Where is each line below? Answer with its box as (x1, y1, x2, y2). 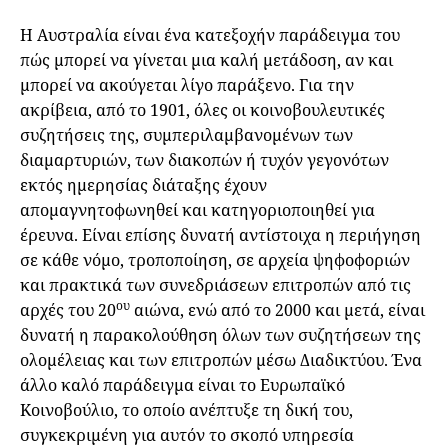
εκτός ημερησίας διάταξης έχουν (20, 174, 267, 197)
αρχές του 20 (20, 299, 116, 322)
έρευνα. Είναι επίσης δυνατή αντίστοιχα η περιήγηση (20, 224, 421, 247)
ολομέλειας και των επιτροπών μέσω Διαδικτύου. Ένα (20, 349, 422, 372)
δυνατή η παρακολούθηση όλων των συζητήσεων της (20, 324, 421, 347)
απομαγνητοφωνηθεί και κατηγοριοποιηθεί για (20, 199, 375, 222)
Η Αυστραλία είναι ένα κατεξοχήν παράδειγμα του (20, 24, 400, 47)
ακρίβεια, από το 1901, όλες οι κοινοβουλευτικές (20, 99, 385, 122)
